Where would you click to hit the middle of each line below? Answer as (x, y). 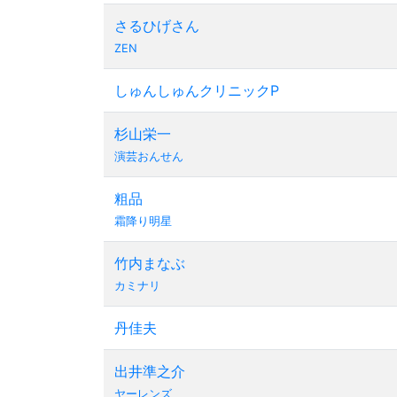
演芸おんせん (149, 156)
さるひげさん (157, 26)
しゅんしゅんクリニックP (197, 90)
